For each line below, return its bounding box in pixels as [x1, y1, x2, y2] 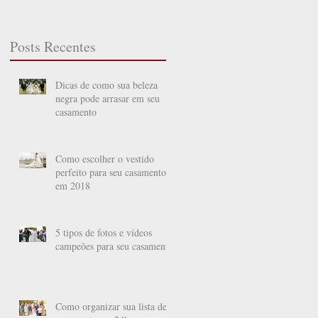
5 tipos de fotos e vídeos [55, 225, 152, 239]
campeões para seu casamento [55, 238, 173, 253]
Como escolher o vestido [55, 151, 154, 165]
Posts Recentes [10, 36, 96, 56]
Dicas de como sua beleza [55, 77, 158, 92]
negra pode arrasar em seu [55, 91, 160, 105]
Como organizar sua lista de [55, 299, 167, 313]
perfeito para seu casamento [55, 165, 166, 179]
